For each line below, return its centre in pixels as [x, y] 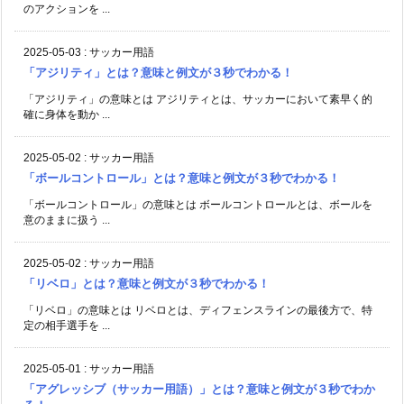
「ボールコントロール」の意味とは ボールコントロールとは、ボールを [198, 205]
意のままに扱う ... [67, 220]
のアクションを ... [67, 9]
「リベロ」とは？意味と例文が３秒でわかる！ [147, 284]
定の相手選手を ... [67, 326]
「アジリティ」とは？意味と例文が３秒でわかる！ [158, 73]
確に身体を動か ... [67, 115]
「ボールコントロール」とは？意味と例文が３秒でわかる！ [182, 179]
